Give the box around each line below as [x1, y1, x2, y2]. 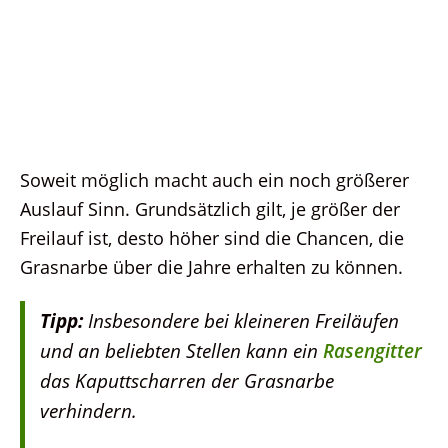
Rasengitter [323, 336, 422, 364]
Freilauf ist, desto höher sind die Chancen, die [20, 224, 404, 250]
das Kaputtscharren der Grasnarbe [40, 366, 334, 394]
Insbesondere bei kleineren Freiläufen [83, 306, 399, 334]
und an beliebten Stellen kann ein [40, 336, 323, 364]
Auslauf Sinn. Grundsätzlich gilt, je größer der [20, 195, 400, 221]
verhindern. [40, 396, 137, 424]
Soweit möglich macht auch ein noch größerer [20, 166, 409, 192]
